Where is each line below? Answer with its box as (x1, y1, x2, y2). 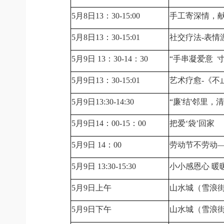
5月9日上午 (71, 183, 111, 192)
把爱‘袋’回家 (169, 119, 214, 127)
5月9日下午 (71, 205, 111, 213)
